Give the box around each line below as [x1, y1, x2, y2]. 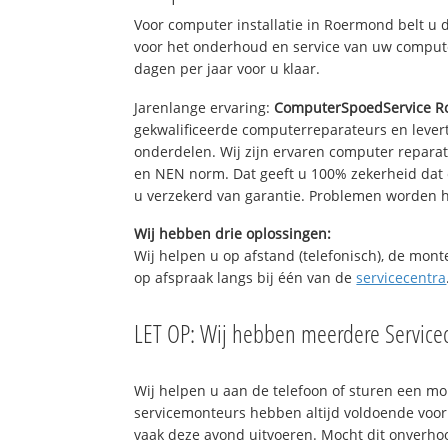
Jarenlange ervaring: [134, 97, 275, 117]
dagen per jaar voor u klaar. [134, 58, 321, 78]
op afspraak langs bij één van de [134, 268, 357, 288]
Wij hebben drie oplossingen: [134, 224, 332, 244]
